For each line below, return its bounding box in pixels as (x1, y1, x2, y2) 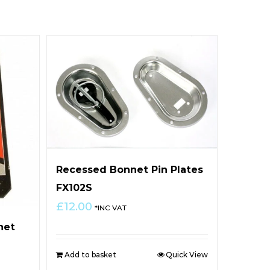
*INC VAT (95, 203, 127, 212)
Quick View (165, 250, 208, 259)
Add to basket (64, 250, 117, 259)
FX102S (56, 181, 93, 193)
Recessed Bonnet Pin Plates (56, 163, 204, 175)
